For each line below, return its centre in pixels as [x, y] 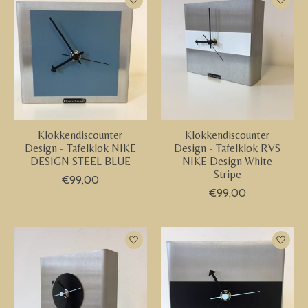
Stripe [227, 174]
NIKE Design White [228, 161]
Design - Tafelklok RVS [228, 148]
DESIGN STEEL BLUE [80, 161]
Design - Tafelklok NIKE [80, 148]
